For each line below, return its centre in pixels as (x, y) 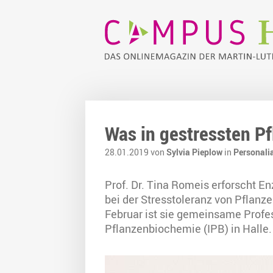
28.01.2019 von (136, 152)
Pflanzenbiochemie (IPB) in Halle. (188, 229)
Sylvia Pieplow (194, 152)
